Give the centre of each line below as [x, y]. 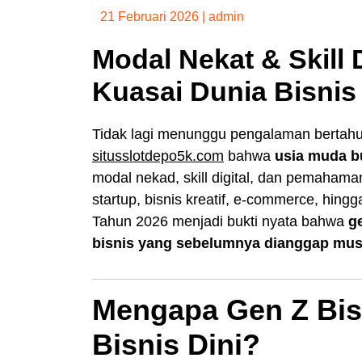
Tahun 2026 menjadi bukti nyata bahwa [220, 221]
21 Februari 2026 [149, 17]
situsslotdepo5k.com [158, 156]
